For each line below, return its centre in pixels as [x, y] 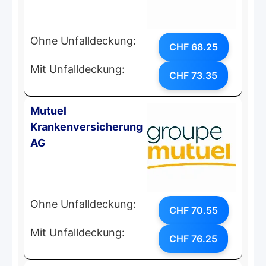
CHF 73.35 [193, 75]
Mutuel [48, 110]
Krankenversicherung [86, 126]
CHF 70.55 [194, 210]
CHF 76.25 [193, 238]
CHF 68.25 [194, 47]
